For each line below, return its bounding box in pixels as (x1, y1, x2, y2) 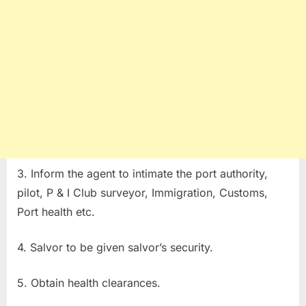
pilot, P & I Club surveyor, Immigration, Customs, (17, 185, 268, 199)
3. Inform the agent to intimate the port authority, (17, 166, 268, 180)
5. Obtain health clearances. (17, 275, 161, 290)
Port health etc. (17, 204, 95, 219)
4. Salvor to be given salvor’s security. (17, 240, 213, 254)
